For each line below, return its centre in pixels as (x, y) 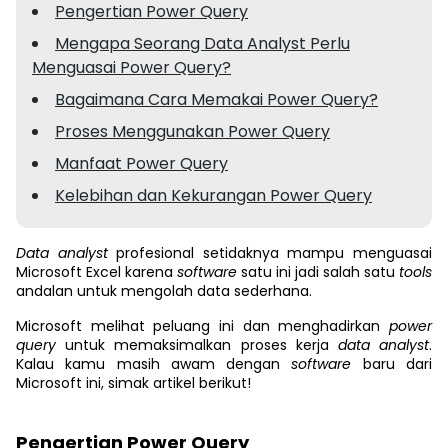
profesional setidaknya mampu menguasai (274, 253)
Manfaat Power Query (141, 163)
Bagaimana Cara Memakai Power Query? (216, 99)
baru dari (397, 364)
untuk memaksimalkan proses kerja (201, 345)
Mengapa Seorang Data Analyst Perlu (202, 43)
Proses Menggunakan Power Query (192, 131)
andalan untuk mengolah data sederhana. (164, 291)
